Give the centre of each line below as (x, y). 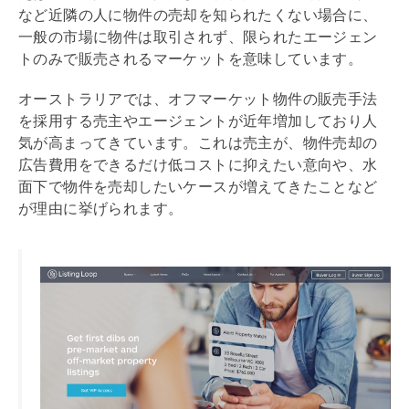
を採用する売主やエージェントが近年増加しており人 (198, 121)
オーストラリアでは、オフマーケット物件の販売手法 (198, 99)
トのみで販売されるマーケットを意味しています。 (191, 58)
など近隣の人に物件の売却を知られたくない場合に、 (198, 15)
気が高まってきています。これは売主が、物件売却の (198, 142)
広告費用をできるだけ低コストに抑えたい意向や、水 (198, 164)
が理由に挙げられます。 (101, 208)
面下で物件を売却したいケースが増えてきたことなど (198, 186)
